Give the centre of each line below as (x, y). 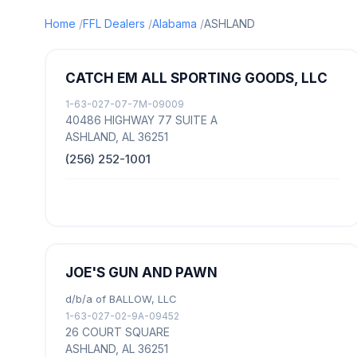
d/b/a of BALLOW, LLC (121, 299)
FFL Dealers (114, 24)
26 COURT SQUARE (118, 332)
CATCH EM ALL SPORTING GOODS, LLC (196, 78)
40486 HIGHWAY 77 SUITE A (141, 120)
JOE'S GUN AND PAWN (141, 273)
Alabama (175, 24)
